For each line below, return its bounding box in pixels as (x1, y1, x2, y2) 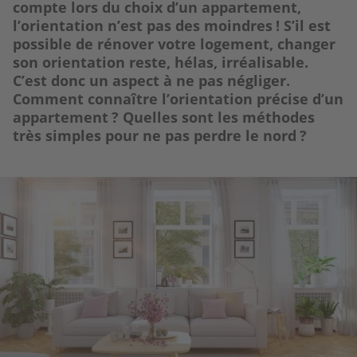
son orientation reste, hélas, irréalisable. (13, 52, 308, 72)
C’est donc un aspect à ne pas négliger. (13, 70, 290, 90)
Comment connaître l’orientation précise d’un (13, 88, 343, 108)
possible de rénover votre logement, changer (13, 33, 335, 53)
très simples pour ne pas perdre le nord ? (13, 125, 307, 145)
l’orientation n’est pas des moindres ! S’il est (13, 15, 331, 35)
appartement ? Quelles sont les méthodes (13, 107, 315, 127)
